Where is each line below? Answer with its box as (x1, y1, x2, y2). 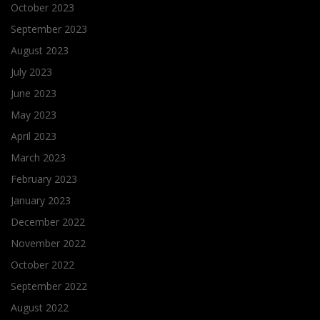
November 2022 (11, 236, 86, 251)
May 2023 (11, 108, 56, 122)
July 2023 (11, 65, 52, 79)
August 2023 (11, 44, 69, 58)
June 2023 (11, 86, 56, 101)
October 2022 (11, 258, 74, 272)
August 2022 (11, 301, 69, 315)
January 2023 (11, 194, 71, 208)
